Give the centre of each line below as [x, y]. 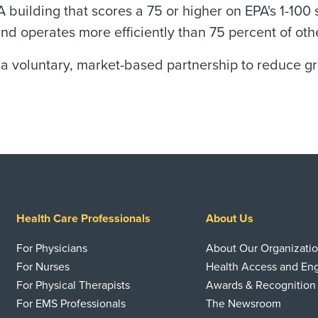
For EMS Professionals [71, 304]
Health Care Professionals [83, 219]
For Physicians [52, 248]
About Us [230, 219]
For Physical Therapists [73, 285]
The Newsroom [244, 304]
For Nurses [43, 267]
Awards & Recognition [261, 285]
